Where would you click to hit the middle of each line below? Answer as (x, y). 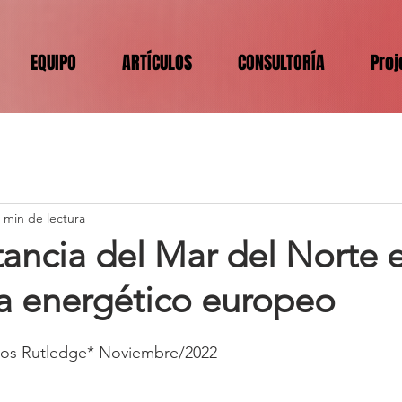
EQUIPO (53, 63)
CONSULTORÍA (281, 63)
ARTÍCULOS (157, 63)
